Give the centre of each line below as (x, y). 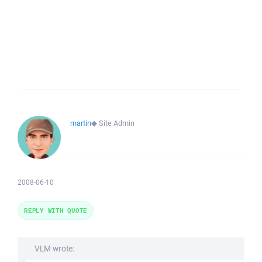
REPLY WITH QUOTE (56, 210)
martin (81, 123)
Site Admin (117, 123)
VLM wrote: (54, 249)
